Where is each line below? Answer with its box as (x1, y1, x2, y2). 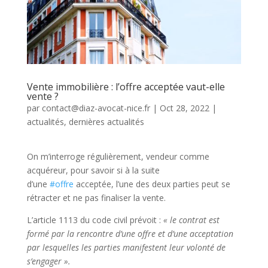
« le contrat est (163, 214, 220, 226)
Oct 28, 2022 (159, 102, 209, 114)
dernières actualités (68, 115, 144, 127)
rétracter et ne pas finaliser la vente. (26, 191, 166, 203)
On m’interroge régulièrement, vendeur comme (26, 150, 209, 162)
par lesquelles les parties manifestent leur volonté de (26, 241, 226, 253)
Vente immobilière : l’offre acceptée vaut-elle (26, 80, 225, 93)
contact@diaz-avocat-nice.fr (41, 102, 150, 114)
